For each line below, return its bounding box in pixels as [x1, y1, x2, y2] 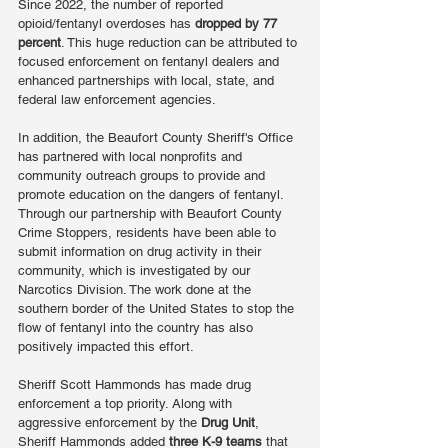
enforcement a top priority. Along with [18, 395, 236, 411]
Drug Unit [201, 414, 255, 430]
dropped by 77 [195, 15, 281, 31]
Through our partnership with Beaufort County [18, 205, 286, 221]
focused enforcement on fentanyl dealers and [18, 53, 283, 69]
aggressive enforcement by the [18, 414, 201, 430]
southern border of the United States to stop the [18, 300, 298, 316]
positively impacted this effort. [18, 338, 194, 354]
